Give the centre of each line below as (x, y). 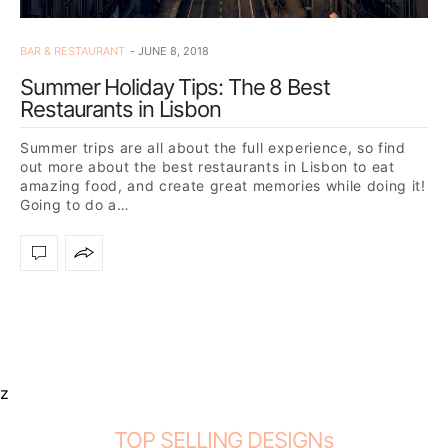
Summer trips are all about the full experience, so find (213, 147)
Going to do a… (75, 204)
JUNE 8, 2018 (173, 50)
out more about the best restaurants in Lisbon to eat (207, 166)
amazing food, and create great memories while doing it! (223, 185)
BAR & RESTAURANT (72, 50)
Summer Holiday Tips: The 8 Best (175, 86)
